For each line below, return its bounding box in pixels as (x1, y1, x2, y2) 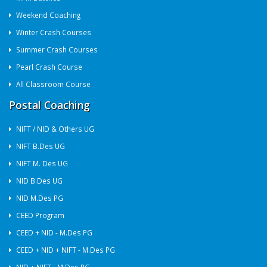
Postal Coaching (9, 98, 90, 112)
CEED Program (16, 210, 64, 220)
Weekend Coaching (16, 10, 80, 20)
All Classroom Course (16, 79, 91, 89)
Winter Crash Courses (16, 27, 91, 37)
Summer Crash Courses (16, 45, 98, 54)
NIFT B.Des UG (16, 141, 65, 151)
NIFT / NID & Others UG (16, 124, 94, 133)
